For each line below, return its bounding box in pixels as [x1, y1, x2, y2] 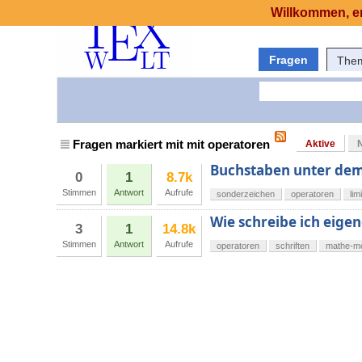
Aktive [305, 138, 335, 150]
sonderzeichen [217, 189, 275, 200]
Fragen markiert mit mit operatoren [73, 137, 270, 152]
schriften [276, 241, 309, 251]
